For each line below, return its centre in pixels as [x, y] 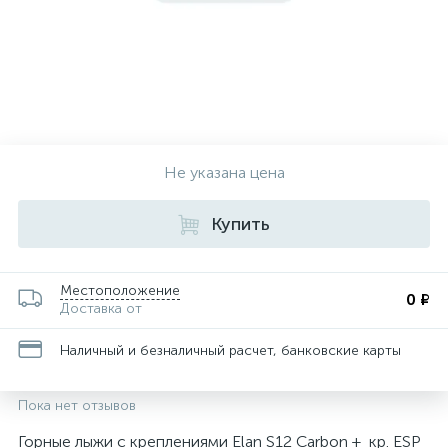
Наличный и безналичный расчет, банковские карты [230, 350]
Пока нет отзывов [77, 405]
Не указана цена [224, 172]
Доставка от [101, 308]
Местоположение [120, 290]
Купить [240, 224]
